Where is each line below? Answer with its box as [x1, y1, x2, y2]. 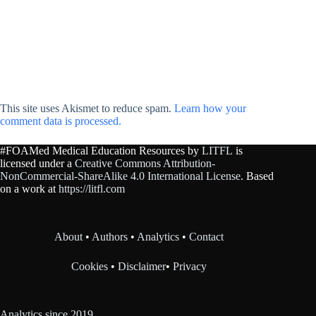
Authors [92, 231, 128, 243]
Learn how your [174, 102, 246, 114]
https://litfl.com [59, 183, 125, 195]
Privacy [173, 260, 207, 273]
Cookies [71, 260, 111, 273]
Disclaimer [118, 260, 166, 273]
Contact [189, 231, 224, 243]
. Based [241, 170, 274, 183]
